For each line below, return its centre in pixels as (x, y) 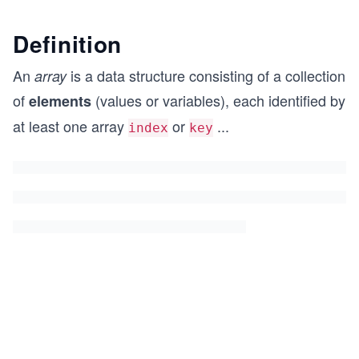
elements (60, 101)
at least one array (71, 126)
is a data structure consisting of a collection (206, 75)
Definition (67, 44)
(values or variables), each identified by (218, 100)
